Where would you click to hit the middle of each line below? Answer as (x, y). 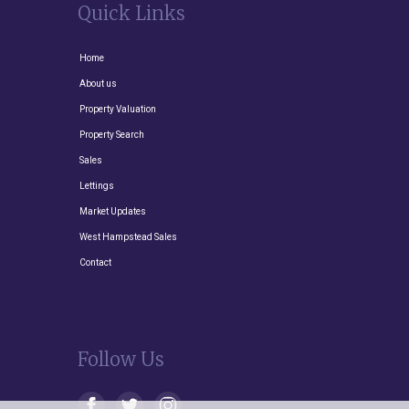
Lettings (97, 186)
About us (98, 84)
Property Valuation (118, 110)
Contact (95, 263)
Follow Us (121, 360)
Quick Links (131, 14)
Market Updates (113, 212)
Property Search (112, 135)
